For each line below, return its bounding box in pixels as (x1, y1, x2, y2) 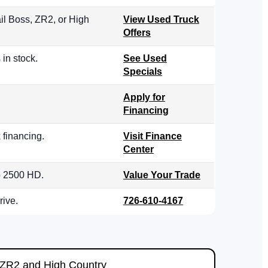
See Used (123, 53, 167, 64)
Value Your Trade (123, 170, 200, 181)
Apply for (123, 92, 165, 103)
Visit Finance (123, 131, 182, 142)
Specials (123, 66, 162, 77)
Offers (123, 28, 151, 38)
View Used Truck (123, 14, 199, 25)
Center (123, 144, 154, 155)
